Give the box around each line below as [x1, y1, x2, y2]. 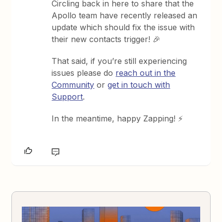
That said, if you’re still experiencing [52, 56, 187, 66]
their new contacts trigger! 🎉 [52, 34, 161, 44]
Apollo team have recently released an [52, 10, 198, 20]
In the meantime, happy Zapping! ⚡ [52, 113, 183, 123]
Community [52, 80, 95, 90]
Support [52, 92, 83, 102]
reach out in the [115, 68, 176, 78]
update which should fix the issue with [52, 22, 195, 32]
